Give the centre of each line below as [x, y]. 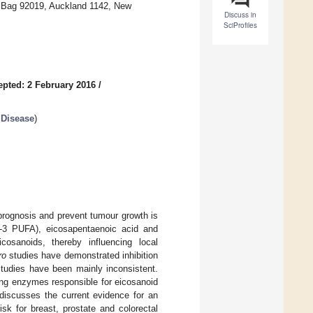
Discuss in [240, 15]
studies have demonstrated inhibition [82, 255]
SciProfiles [240, 26]
